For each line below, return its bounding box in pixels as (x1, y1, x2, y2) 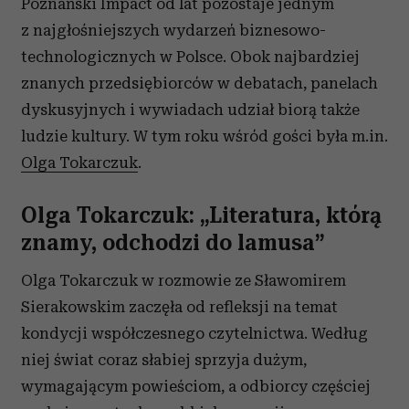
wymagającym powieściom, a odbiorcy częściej (21, 377, 371, 395)
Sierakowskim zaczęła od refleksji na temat (21, 298, 338, 316)
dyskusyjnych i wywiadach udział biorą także (21, 100, 360, 119)
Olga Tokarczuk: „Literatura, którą (21, 203, 382, 228)
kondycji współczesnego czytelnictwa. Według (21, 324, 368, 342)
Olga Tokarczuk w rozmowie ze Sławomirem (21, 271, 346, 289)
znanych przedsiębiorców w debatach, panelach (21, 74, 378, 92)
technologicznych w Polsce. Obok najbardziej (21, 47, 360, 66)
